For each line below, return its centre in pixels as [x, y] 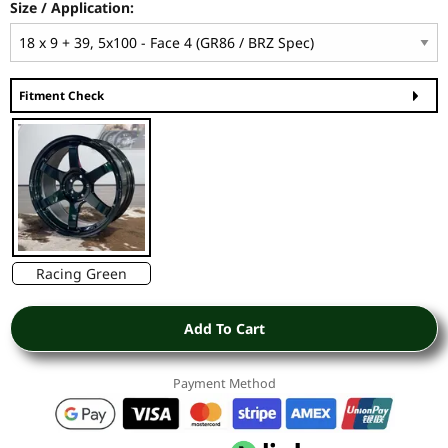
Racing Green [81, 273]
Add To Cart [224, 328]
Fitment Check [61, 95]
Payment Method [224, 383]
